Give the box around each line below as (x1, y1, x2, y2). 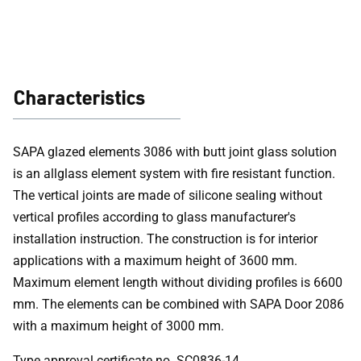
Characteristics (13, 85, 145, 110)
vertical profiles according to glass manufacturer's (13, 210, 296, 225)
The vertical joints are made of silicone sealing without (13, 188, 322, 203)
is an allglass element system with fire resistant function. (13, 166, 335, 181)
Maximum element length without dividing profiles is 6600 (13, 275, 342, 290)
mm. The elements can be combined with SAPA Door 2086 (13, 297, 344, 312)
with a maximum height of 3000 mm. (13, 318, 224, 334)
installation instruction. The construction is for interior (13, 231, 317, 247)
